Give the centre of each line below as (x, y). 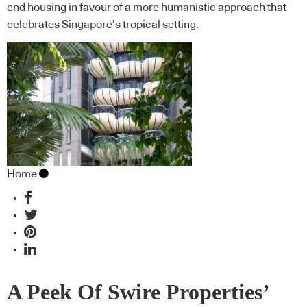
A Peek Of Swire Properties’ (138, 292)
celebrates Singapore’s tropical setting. (103, 25)
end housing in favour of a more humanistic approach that (147, 8)
